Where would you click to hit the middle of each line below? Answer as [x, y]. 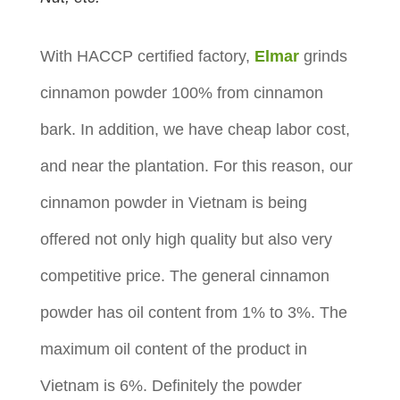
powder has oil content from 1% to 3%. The [193, 313]
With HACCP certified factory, [147, 57]
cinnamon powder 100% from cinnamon [181, 93]
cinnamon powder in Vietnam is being [173, 203]
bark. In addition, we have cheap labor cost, [195, 130]
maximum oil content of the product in [173, 350]
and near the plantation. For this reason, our [196, 167]
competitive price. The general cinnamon [184, 276]
